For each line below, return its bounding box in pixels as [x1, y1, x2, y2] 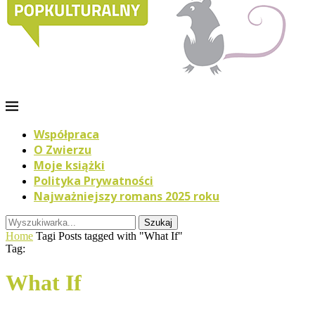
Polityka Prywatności [34, 173, 153, 188]
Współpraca [34, 127, 99, 142]
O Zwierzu [34, 142, 91, 157]
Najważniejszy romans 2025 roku [34, 188, 219, 204]
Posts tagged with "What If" [58, 230, 183, 242]
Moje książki [34, 157, 105, 173]
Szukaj [144, 217, 172, 228]
